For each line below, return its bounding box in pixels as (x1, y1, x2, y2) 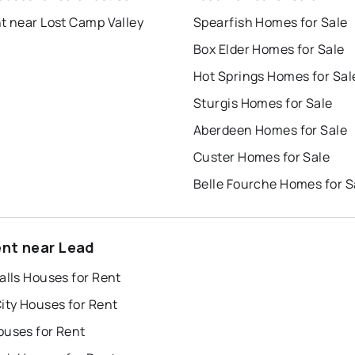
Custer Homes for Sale (193, 147, 330, 166)
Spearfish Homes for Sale (193, 13, 348, 31)
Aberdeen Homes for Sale (193, 120, 348, 139)
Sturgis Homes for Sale (193, 94, 333, 112)
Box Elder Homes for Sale (193, 40, 345, 58)
